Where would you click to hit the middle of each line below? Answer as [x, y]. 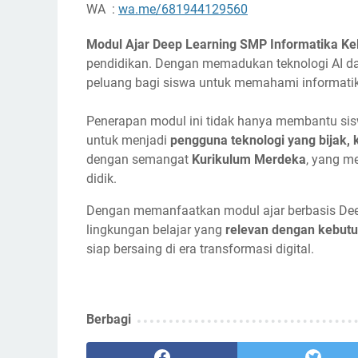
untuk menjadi [128, 141]
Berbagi [109, 320]
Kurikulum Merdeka [249, 160]
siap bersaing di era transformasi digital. [200, 249]
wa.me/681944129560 [183, 10]
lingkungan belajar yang [156, 230]
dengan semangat [139, 160]
